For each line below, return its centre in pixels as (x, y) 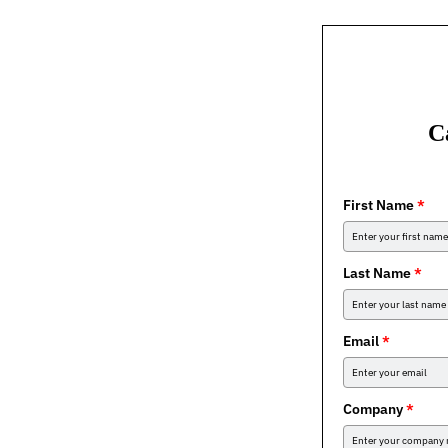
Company (373, 408)
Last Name (377, 272)
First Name (378, 204)
